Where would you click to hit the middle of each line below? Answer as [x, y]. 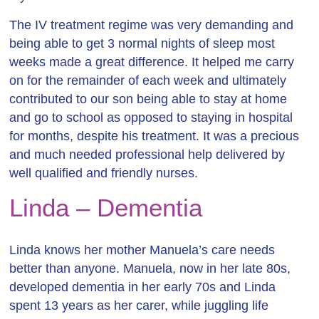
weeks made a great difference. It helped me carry [152, 62]
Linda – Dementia [106, 208]
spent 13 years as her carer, [91, 305]
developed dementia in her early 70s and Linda [143, 287]
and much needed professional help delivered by [147, 155]
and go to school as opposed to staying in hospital [151, 117]
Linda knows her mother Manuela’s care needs [142, 250]
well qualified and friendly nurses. [104, 173]
